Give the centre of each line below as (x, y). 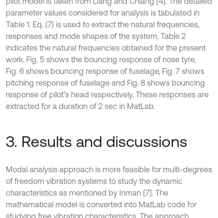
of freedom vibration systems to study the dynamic (94, 181)
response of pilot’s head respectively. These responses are (107, 94)
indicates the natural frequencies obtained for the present (106, 47)
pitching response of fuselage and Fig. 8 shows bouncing (105, 82)
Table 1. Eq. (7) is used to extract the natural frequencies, (103, 24)
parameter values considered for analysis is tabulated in (103, 12)
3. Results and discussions (97, 141)
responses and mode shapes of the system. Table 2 (96, 36)
